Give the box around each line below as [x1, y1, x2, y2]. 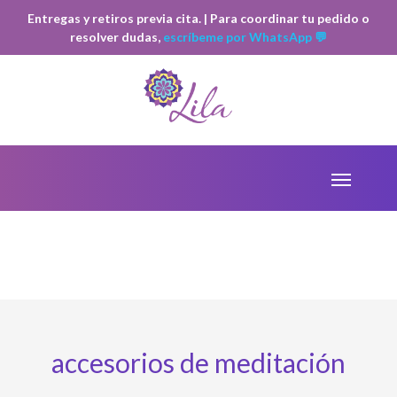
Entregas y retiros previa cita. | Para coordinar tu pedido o [27, 11, 370, 26]
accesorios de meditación [51, 346, 346, 378]
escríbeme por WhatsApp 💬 [163, 29, 327, 44]
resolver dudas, [70, 29, 163, 44]
